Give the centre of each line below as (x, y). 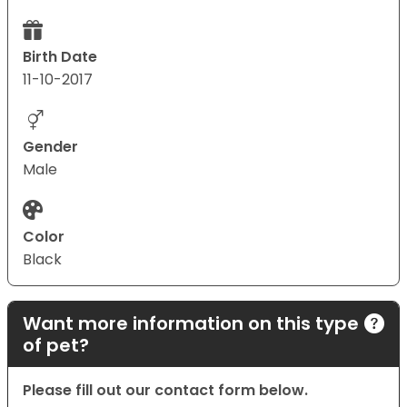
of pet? (56, 346)
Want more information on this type (191, 324)
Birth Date (60, 57)
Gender (50, 147)
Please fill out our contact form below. (165, 391)
